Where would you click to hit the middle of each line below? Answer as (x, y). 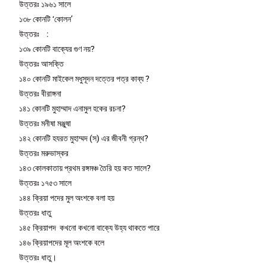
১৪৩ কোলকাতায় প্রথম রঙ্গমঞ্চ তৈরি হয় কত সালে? (85, 168)
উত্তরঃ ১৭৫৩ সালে (46, 183)
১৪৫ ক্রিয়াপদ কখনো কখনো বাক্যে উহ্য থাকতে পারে (90, 227)
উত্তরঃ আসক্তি (42, 63)
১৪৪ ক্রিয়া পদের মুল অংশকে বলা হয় (67, 198)
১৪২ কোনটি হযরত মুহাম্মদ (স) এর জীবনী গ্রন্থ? (84, 138)
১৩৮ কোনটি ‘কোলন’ (46, 19)
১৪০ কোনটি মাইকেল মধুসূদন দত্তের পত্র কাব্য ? (85, 78)
